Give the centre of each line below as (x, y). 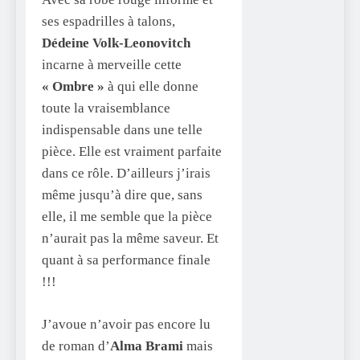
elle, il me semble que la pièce (127, 217)
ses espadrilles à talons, (108, 22)
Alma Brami (148, 346)
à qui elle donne (153, 87)
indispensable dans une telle (122, 130)
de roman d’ (76, 346)
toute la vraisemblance (106, 108)
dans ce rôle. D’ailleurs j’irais (126, 174)
